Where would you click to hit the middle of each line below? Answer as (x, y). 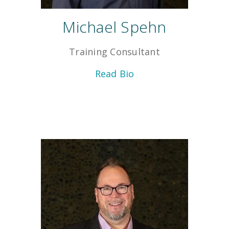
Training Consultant (114, 52)
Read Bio (114, 74)
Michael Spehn (114, 27)
